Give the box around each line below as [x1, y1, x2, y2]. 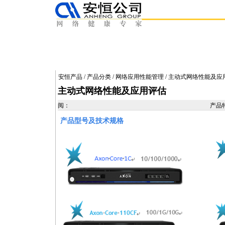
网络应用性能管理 [116, 73, 164, 80]
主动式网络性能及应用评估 [58, 86, 166, 96]
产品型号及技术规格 [60, 117, 124, 125]
